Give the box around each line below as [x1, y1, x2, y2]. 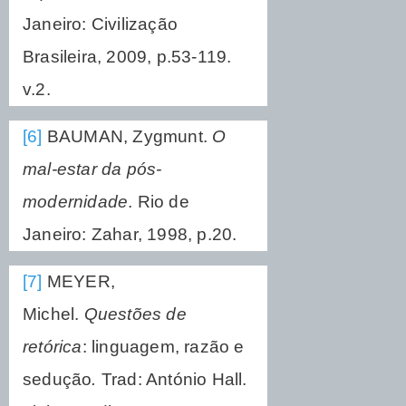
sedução [23, 369, 92, 389]
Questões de [83, 304, 187, 324]
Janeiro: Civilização [23, 14, 178, 34]
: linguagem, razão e [82, 336, 245, 356]
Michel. [23, 304, 84, 324]
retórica [23, 336, 82, 356]
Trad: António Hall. [101, 369, 247, 389]
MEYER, [42, 271, 116, 291]
